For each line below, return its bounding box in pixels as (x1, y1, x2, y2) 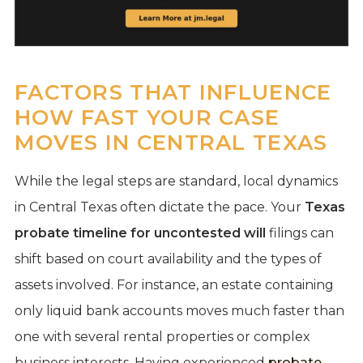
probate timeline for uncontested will (14, 224, 266, 241)
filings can (265, 224, 334, 241)
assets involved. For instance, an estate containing (14, 276, 334, 293)
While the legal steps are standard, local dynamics (14, 173, 338, 189)
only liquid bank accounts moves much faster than (14, 302, 344, 318)
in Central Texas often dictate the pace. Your (14, 199, 305, 215)
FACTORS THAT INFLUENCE (14, 79, 332, 105)
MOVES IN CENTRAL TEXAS (14, 129, 328, 156)
